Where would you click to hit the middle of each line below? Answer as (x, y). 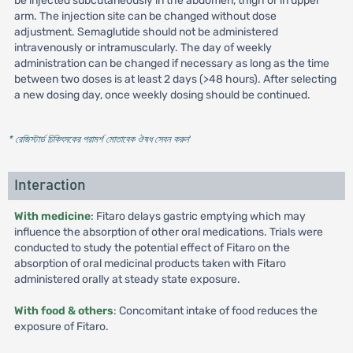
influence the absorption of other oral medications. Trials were (168, 232)
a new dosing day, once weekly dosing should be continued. (162, 95)
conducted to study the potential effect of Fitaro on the (152, 248)
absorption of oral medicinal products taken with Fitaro (150, 264)
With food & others (63, 311)
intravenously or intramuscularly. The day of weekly (143, 48)
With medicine (52, 216)
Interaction (50, 186)
